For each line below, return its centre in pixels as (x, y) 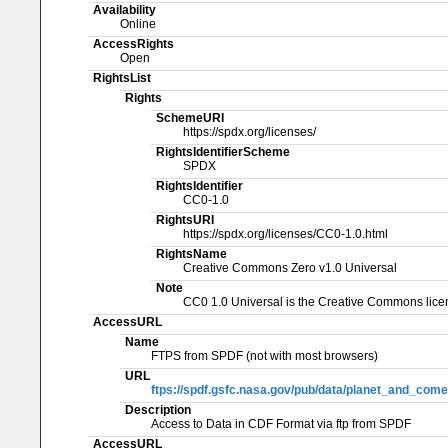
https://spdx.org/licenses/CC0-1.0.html (286, 233)
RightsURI (185, 219)
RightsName (192, 253)
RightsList (122, 77)
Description (157, 409)
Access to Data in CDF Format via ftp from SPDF (281, 423)
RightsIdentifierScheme (223, 151)
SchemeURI (190, 117)
